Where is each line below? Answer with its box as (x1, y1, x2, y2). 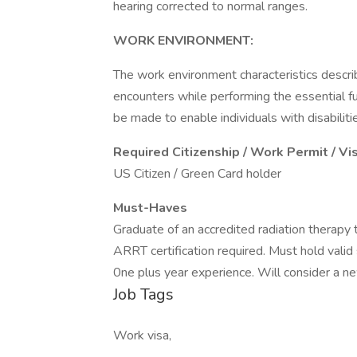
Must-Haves (113, 199, 187, 217)
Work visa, (113, 327, 171, 344)
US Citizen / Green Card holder (113, 165, 281, 182)
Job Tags (113, 284, 174, 305)
